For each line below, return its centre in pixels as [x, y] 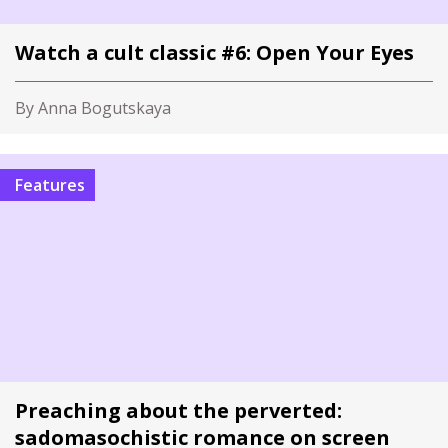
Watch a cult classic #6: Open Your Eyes [214, 52]
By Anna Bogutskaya [93, 108]
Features [54, 185]
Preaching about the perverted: [178, 410]
